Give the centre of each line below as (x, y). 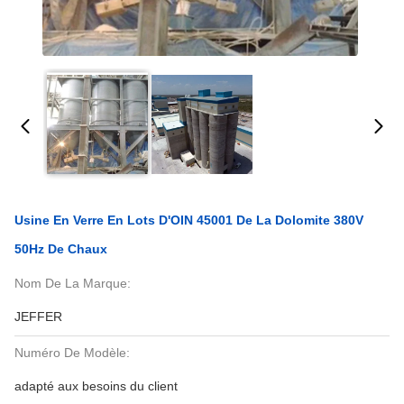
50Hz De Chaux (61, 249)
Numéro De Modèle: (72, 353)
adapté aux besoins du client (96, 386)
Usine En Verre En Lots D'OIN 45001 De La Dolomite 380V (189, 220)
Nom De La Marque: (73, 283)
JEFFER (38, 317)
